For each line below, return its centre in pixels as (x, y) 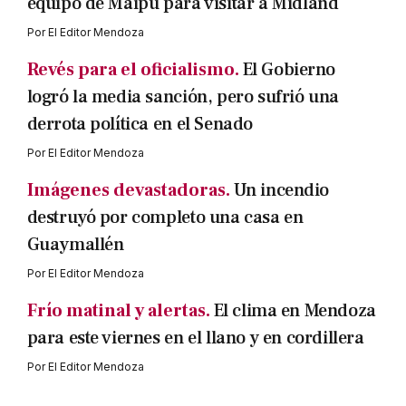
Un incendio (281, 190)
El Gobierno (289, 69)
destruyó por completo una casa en (165, 217)
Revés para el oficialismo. (133, 69)
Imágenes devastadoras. (128, 190)
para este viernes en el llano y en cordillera (195, 338)
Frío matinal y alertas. (118, 310)
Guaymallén (75, 244)
